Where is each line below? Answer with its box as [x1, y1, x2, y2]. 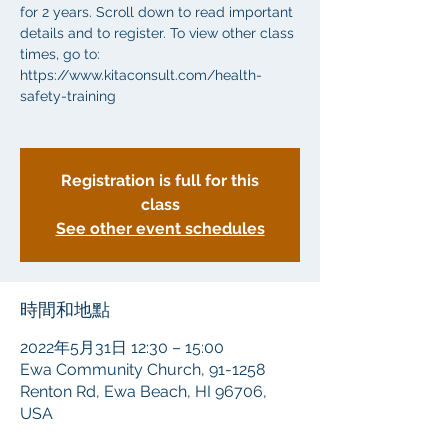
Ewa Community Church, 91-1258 [20, 360, 265, 379]
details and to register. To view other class [20, 25, 294, 41]
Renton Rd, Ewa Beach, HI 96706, [20, 382, 267, 401]
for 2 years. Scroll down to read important [20, 4, 293, 20]
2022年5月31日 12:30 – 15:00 [20, 338, 224, 357]
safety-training [20, 88, 116, 104]
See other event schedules [55, 219, 265, 238]
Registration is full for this [61, 171, 259, 190]
